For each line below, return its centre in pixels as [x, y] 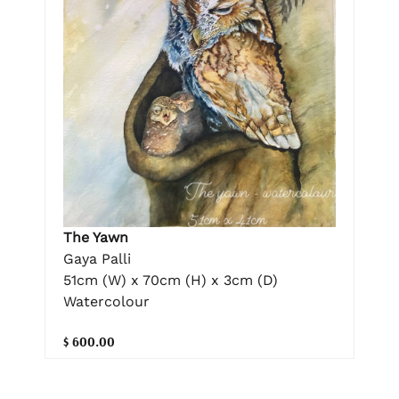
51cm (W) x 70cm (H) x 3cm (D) [171, 281]
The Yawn [96, 238]
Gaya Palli [97, 259]
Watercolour [106, 302]
